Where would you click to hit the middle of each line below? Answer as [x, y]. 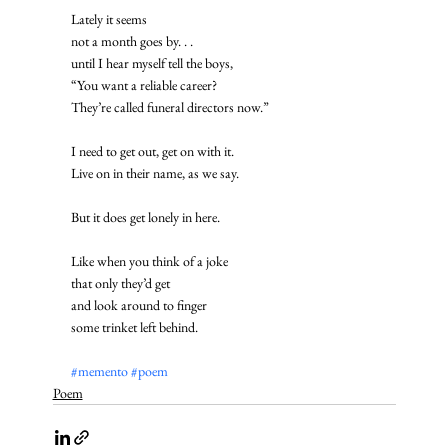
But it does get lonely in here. [146, 216]
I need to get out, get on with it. [152, 150]
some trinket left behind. [134, 326]
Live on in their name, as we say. [156, 172]
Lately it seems [108, 18]
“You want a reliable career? [143, 84]
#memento [99, 370]
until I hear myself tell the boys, [151, 62]
